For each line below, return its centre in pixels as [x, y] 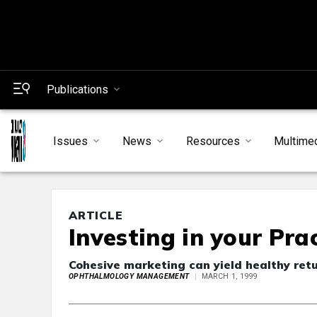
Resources [213, 141]
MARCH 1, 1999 [230, 277]
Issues [70, 141]
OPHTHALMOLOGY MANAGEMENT [129, 277]
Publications [77, 90]
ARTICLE [96, 215]
